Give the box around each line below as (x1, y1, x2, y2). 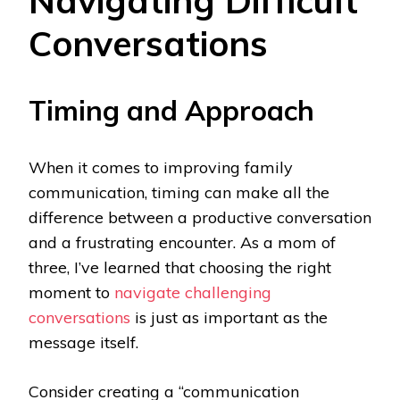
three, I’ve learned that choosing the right (29, 257, 331, 279)
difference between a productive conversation (29, 207, 371, 229)
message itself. (29, 332, 138, 354)
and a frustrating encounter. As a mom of (29, 232, 336, 254)
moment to (29, 282, 114, 304)
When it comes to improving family (29, 157, 293, 179)
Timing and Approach (29, 93, 314, 129)
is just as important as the (130, 307, 328, 329)
